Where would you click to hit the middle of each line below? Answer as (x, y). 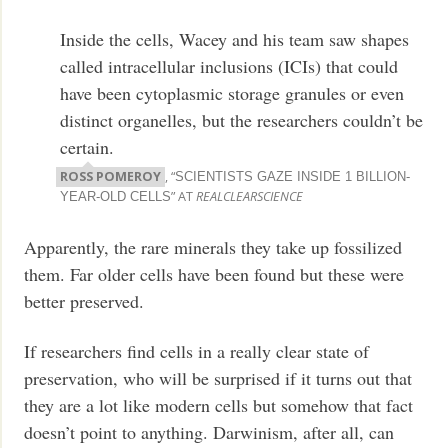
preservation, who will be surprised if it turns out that (218, 377)
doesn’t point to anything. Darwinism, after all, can (209, 431)
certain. (87, 147)
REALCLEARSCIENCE (250, 197)
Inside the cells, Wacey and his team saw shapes (235, 39)
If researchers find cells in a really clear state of (197, 350)
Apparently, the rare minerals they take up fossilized (213, 247)
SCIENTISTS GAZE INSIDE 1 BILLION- (293, 177)
